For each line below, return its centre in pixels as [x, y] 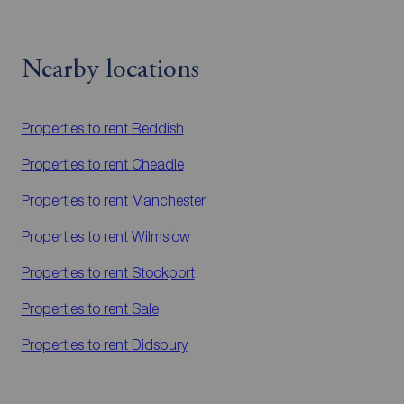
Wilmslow [161, 236]
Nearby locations [110, 70]
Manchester [168, 200]
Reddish [157, 128]
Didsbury [159, 344]
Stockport [163, 272]
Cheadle [157, 164]
